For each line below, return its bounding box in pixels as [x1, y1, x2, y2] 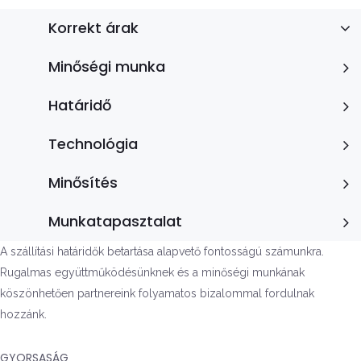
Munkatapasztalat [48, 211, 182, 231]
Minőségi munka [48, 56, 165, 77]
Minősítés [48, 172, 118, 193]
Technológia [48, 134, 138, 154]
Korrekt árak [48, 18, 139, 38]
